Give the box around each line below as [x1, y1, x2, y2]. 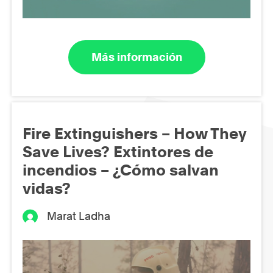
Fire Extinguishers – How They [23, 124, 246, 143]
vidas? [23, 179, 71, 197]
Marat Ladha [47, 209, 111, 222]
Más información [91, 51, 182, 64]
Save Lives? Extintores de [23, 142, 213, 161]
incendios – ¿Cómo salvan [23, 160, 219, 179]
